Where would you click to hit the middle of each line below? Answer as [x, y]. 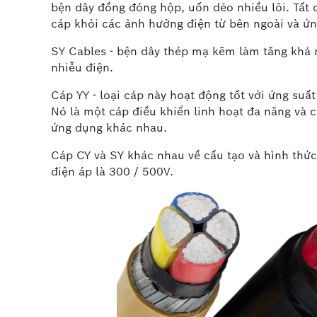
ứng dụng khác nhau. [109, 128]
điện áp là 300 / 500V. [112, 172]
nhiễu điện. [82, 68]
